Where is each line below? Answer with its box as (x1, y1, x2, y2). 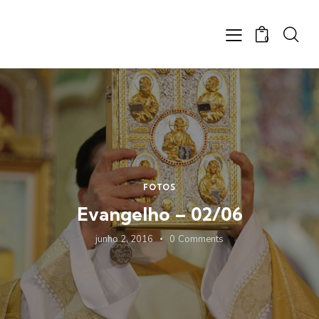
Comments (178, 232, 224, 246)
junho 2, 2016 (95, 232, 153, 246)
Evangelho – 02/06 (76, 202, 243, 226)
